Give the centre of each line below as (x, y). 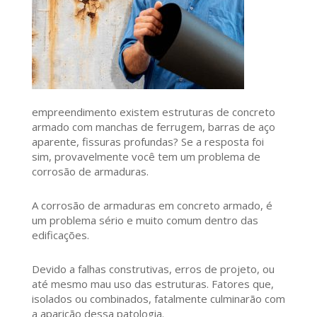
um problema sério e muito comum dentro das (145, 220)
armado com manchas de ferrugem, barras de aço (153, 127)
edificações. (60, 235)
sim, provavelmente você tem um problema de (146, 157)
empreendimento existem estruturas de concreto (153, 112)
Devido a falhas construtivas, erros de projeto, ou (153, 269)
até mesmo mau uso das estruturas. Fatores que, (152, 284)
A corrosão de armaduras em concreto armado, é (152, 206)
